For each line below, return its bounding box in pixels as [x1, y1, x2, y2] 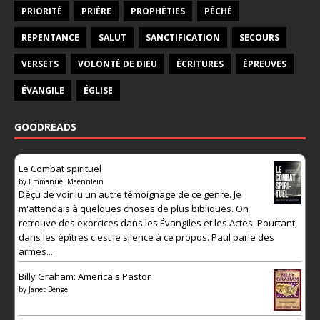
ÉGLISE [84, 84, 113, 97]
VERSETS [21, 58, 59, 71]
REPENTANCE [21, 31, 79, 44]
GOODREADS [14, 120, 76, 134]
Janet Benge [29, 284, 68, 295]
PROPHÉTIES [131, 5, 185, 18]
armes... [19, 245, 53, 259]
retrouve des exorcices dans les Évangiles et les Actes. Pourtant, [19, 216, 297, 230]
